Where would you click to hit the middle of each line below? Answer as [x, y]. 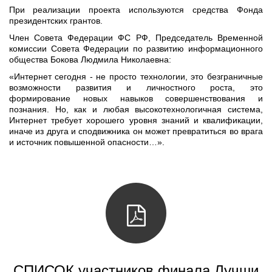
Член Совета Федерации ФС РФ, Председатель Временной [136, 38]
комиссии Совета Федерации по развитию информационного [136, 49]
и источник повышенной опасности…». [87, 142]
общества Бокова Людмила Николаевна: [90, 59]
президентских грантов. [56, 21]
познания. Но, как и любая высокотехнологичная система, [136, 109]
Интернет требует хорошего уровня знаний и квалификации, [136, 120]
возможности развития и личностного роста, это [136, 87]
